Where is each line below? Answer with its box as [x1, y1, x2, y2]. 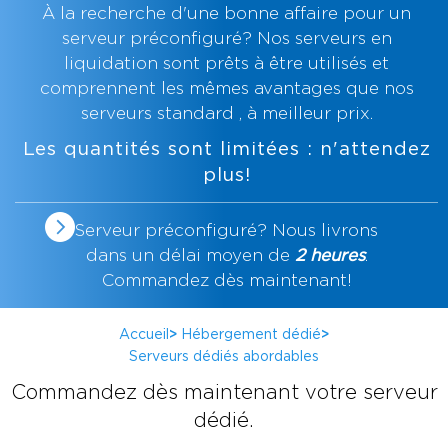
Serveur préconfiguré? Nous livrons [75, 221, 378, 239]
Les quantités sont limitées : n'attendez [22, 138, 431, 158]
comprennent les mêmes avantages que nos [39, 79, 414, 97]
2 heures [294, 246, 365, 264]
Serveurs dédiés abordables [129, 348, 319, 363]
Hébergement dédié [181, 326, 321, 341]
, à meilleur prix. [233, 104, 373, 122]
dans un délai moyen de [85, 246, 295, 264]
